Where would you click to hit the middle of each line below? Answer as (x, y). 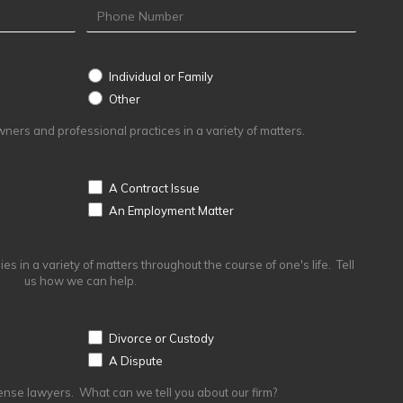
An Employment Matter (170, 210)
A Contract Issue (152, 188)
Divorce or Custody (160, 338)
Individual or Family (159, 76)
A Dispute (134, 360)
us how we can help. (81, 281)
